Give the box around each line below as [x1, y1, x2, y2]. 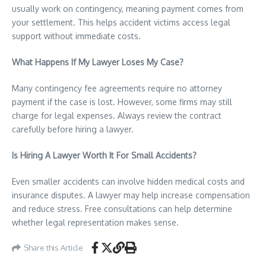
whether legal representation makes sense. [12, 217, 179, 227]
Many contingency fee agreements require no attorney [12, 83, 222, 93]
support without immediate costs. [12, 31, 141, 41]
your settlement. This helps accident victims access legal [12, 17, 230, 27]
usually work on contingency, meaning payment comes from [12, 4, 243, 14]
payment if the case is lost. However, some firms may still [12, 97, 232, 107]
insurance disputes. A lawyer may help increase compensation [12, 190, 250, 200]
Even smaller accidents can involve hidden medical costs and [12, 176, 245, 186]
